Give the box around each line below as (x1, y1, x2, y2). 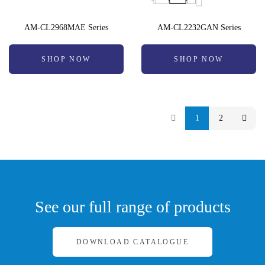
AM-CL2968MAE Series (24, 23, 108, 33)
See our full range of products (34, 198, 231, 216)
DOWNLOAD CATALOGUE (76, 238, 189, 247)
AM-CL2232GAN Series (157, 23, 241, 33)
